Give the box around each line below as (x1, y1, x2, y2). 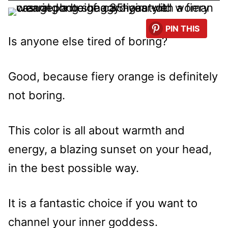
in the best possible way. (8, 161, 139, 175)
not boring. (8, 89, 65, 102)
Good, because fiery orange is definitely (8, 70, 218, 83)
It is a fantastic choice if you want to (8, 196, 197, 210)
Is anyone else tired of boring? (8, 35, 167, 48)
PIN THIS (165, 23, 199, 34)
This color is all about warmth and (8, 124, 185, 137)
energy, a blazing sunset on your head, (8, 142, 212, 156)
